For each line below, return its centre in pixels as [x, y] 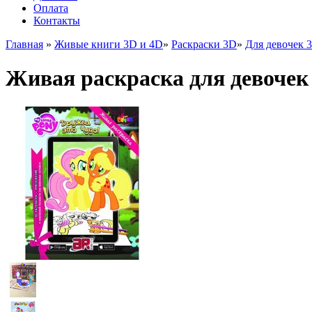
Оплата [51, 8]
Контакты [57, 21]
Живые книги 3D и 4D [109, 44]
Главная [24, 44]
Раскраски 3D [204, 44]
